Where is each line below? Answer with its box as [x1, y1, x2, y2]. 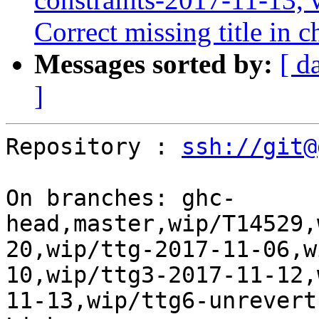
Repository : [6, 134, 182, 160]
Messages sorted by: [34, 48, 273, 80]
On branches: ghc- [6, 185, 236, 211]
